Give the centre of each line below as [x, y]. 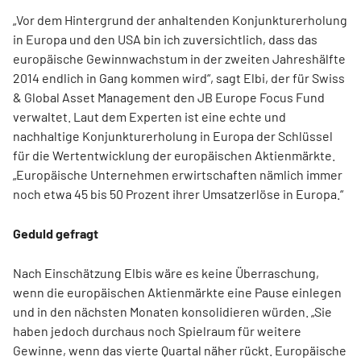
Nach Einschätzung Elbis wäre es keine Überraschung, [166, 272]
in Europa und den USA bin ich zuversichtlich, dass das [165, 39]
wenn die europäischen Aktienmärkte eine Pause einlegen [177, 292]
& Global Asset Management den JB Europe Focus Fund [169, 97]
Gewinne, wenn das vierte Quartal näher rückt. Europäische [180, 350]
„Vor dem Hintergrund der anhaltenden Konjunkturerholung [180, 19]
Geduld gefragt [56, 233]
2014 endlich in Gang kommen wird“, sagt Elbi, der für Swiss [179, 77]
